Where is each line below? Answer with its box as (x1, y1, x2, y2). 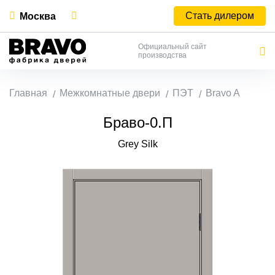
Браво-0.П (103, 114, 172, 131)
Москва (20, 10, 56, 21)
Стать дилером (185, 10, 254, 21)
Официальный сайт (137, 42, 207, 51)
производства (137, 51, 187, 60)
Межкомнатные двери (60, 88, 160, 98)
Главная (9, 88, 47, 98)
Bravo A (206, 88, 240, 98)
